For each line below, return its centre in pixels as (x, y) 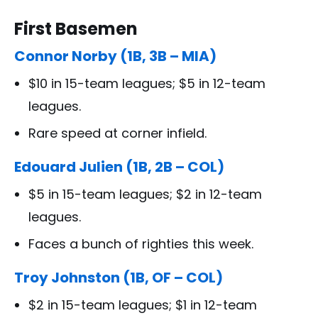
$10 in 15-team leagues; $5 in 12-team (147, 84)
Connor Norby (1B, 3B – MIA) (115, 56)
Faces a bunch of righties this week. (141, 244)
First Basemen (76, 29)
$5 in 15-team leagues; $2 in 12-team (145, 194)
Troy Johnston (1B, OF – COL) (119, 278)
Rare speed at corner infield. (117, 133)
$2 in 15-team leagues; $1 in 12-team (143, 305)
